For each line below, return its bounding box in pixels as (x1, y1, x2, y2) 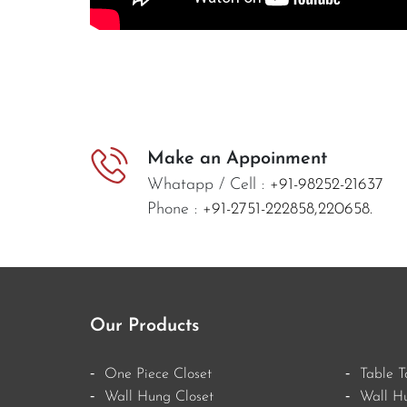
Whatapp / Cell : (147, 176, 270, 194)
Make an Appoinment (147, 150, 327, 169)
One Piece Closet (104, 367, 212, 382)
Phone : (147, 201, 203, 219)
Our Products (90, 317, 199, 336)
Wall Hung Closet (104, 390, 213, 405)
